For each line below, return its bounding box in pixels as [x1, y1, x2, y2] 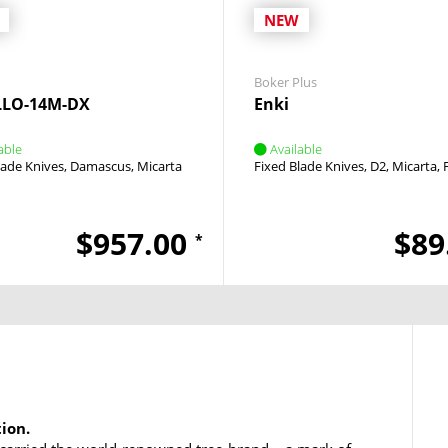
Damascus [69, 157, 131, 175]
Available [270, 140, 322, 158]
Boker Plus [254, 73, 317, 91]
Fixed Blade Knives [254, 157, 364, 175]
